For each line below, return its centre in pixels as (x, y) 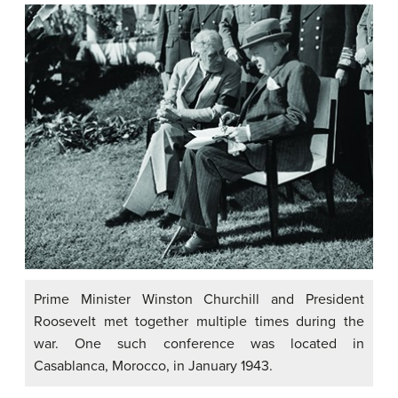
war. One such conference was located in (199, 343)
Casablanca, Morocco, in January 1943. (153, 366)
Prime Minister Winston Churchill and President (199, 299)
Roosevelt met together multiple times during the (199, 321)
